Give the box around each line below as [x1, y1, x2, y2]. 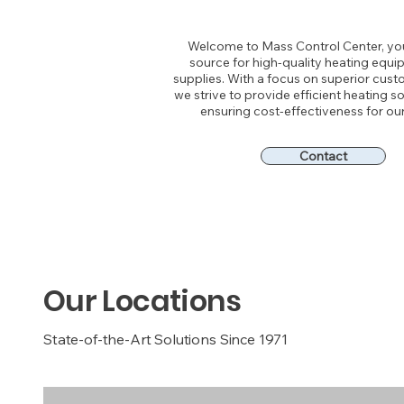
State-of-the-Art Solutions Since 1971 [43, 330, 289, 348]
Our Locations [43, 280, 242, 321]
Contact [299, 148, 347, 164]
